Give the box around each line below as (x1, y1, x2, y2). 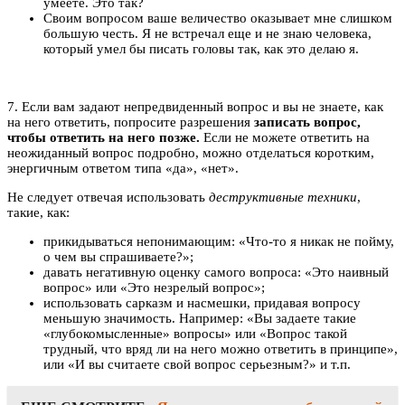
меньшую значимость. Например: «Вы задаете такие (43, 310, 356, 325)
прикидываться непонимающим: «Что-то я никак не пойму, (43, 233, 394, 249)
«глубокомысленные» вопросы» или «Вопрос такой (43, 325, 347, 341)
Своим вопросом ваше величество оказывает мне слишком (43, 10, 392, 25)
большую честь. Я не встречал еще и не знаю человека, (43, 25, 372, 41)
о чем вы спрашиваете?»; (43, 249, 193, 264)
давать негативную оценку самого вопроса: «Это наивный (43, 264, 389, 279)
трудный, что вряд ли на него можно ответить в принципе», (43, 341, 398, 356)
